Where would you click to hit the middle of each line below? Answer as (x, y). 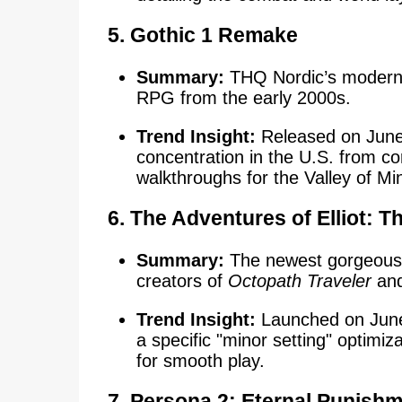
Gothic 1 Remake (214, 35)
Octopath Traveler (299, 281)
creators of (182, 281)
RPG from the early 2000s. (243, 97)
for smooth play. (200, 361)
